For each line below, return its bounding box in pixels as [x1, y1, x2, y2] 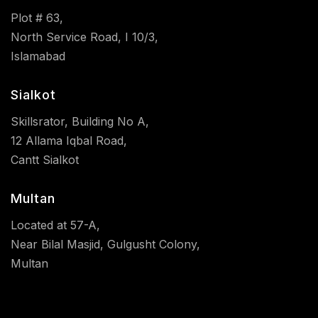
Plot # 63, [11, 10, 63, 25]
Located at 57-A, [11, 217, 100, 232]
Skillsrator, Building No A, [11, 114, 149, 128]
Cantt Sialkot [11, 152, 79, 167]
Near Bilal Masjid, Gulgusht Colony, [11, 236, 200, 251]
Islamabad [11, 48, 65, 63]
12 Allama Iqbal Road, [11, 133, 127, 148]
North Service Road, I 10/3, [11, 29, 158, 44]
